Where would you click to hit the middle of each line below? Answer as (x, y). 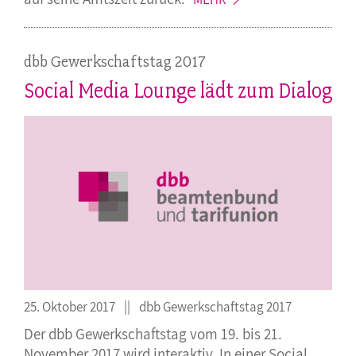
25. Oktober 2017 (71, 306)
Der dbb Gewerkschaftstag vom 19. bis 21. (153, 334)
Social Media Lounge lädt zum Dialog (178, 91)
